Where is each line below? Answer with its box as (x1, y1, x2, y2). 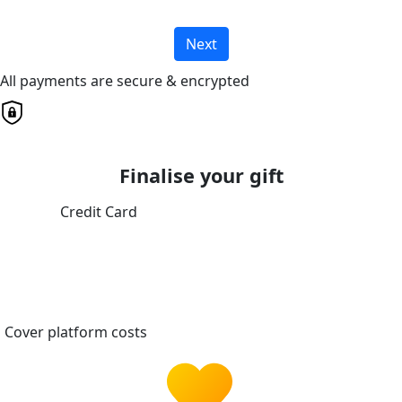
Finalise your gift (118, 162, 284, 189)
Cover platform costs (4, 322, 151, 343)
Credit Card (60, 202, 137, 223)
